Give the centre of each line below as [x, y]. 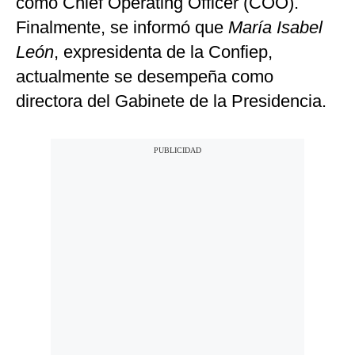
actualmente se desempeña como [145, 77]
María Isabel [275, 28]
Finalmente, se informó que [122, 28]
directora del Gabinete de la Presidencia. [171, 101]
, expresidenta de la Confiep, [163, 52]
